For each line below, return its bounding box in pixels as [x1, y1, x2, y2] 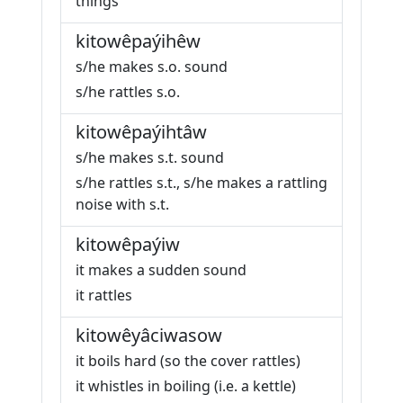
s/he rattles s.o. [76, 82, 180, 102]
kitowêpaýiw [76, 232, 180, 256]
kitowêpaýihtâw [76, 120, 207, 144]
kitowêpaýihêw [76, 29, 201, 53]
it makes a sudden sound [76, 260, 246, 280]
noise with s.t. [76, 194, 169, 214]
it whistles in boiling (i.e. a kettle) [76, 376, 296, 396]
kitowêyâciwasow [76, 323, 222, 347]
